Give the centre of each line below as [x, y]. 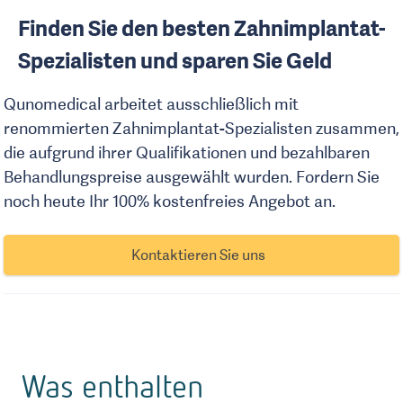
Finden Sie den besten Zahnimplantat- [202, 28]
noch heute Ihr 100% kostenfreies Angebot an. [170, 201]
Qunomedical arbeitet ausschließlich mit [151, 104]
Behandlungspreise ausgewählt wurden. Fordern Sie [192, 177]
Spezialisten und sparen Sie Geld [175, 61]
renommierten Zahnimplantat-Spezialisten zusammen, [201, 128]
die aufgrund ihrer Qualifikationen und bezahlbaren [187, 152]
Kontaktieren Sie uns [198, 255]
